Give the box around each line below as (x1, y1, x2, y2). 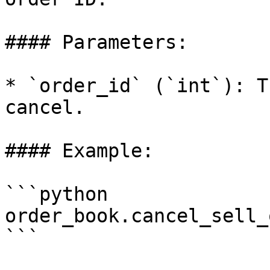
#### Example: (5, 140, 154, 162)
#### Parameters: (5, 31, 188, 53)
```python (5, 183, 108, 205)
